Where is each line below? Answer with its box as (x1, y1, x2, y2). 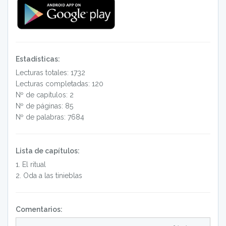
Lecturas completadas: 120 (16, 79, 103, 88)
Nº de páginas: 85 (16, 101, 73, 110)
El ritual (22, 160, 46, 168)
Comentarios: (16, 205, 63, 213)
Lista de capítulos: (16, 146, 80, 155)
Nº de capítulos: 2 (16, 90, 74, 99)
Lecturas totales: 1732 (16, 68, 85, 77)
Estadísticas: (16, 54, 60, 63)
